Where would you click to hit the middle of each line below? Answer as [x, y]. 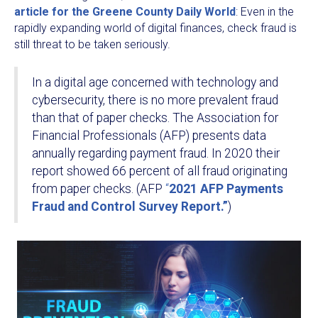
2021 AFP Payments [226, 189]
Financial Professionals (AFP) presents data [149, 136]
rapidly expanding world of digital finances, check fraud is [155, 28]
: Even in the [265, 12]
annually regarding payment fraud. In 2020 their [156, 153]
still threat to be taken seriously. [92, 44]
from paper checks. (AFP [99, 189]
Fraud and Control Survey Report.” [130, 207]
